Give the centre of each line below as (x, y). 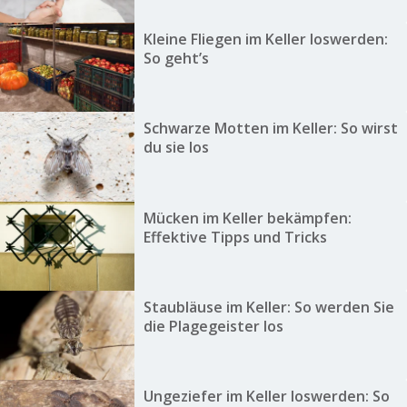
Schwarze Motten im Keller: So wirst (270, 129)
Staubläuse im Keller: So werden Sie (268, 307)
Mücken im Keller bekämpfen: (247, 218)
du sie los (176, 148)
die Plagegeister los (213, 326)
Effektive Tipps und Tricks (235, 237)
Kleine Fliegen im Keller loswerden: (265, 39)
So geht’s (176, 58)
